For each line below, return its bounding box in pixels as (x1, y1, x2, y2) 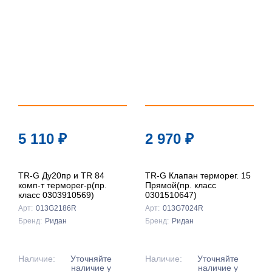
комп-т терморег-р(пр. (18, 180, 107, 191)
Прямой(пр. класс (145, 180, 216, 191)
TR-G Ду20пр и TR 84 (18, 171, 104, 181)
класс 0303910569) (18, 190, 94, 200)
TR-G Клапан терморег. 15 (145, 171, 251, 181)
